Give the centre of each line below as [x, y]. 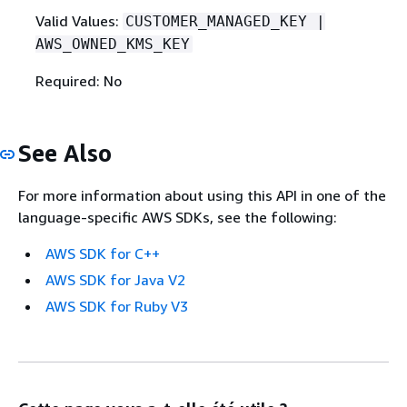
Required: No [78, 80]
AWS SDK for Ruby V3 [117, 307]
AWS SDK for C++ [103, 254]
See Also [65, 153]
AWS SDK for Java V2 [115, 280]
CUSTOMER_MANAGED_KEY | [225, 21]
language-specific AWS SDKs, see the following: [178, 218]
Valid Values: [79, 20]
